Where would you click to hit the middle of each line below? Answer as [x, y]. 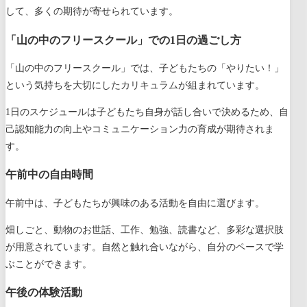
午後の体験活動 [44, 293]
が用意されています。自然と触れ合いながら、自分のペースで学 [145, 247]
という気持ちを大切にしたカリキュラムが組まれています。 [135, 85]
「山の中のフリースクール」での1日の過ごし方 [123, 40]
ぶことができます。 [49, 264]
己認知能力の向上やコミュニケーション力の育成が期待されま [140, 129]
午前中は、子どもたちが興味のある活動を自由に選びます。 [135, 203]
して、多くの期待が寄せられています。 [92, 12]
